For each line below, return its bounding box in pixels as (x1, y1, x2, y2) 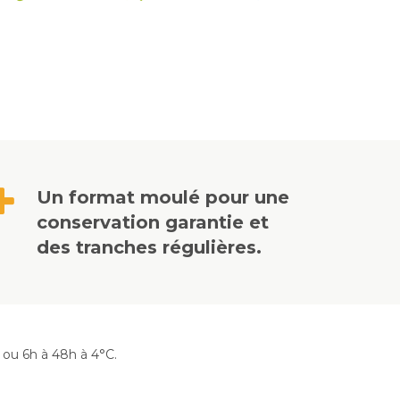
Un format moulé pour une (37, 187, 289, 208)
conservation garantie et (37, 212, 269, 233)
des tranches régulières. (37, 237, 262, 258)
